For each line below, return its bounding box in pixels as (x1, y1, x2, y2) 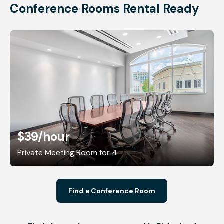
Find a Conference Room (68, 186, 155, 195)
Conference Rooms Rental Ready (10, 1, 199, 16)
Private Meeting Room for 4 (17, 147, 117, 158)
